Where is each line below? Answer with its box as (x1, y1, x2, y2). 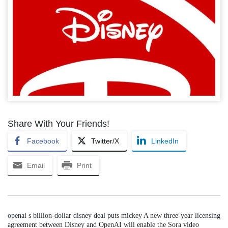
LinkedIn (151, 136, 179, 145)
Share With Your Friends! (8, 118, 109, 129)
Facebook (27, 136, 59, 145)
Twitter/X (91, 136, 119, 145)
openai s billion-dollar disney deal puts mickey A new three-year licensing (8, 211, 220, 219)
